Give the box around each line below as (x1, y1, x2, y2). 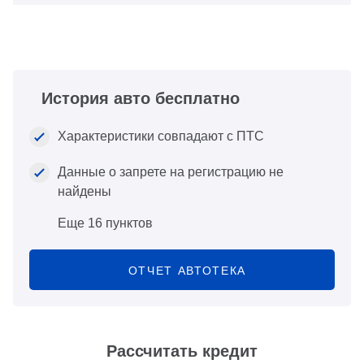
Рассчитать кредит (106, 342, 258, 361)
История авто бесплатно (41, 89, 240, 108)
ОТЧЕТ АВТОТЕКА (128, 264, 247, 278)
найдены (58, 184, 111, 199)
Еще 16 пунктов (58, 216, 153, 231)
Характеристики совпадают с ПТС (58, 129, 264, 144)
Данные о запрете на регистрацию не (58, 165, 284, 180)
